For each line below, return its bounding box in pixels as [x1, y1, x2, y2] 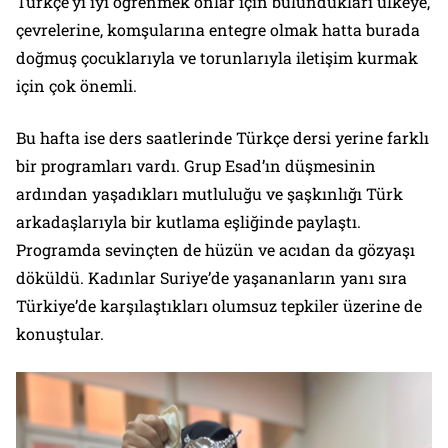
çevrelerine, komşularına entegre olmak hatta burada [16, 19, 420, 41]
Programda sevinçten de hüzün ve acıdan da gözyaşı [16, 239, 415, 261]
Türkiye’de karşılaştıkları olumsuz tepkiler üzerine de [16, 295, 422, 317]
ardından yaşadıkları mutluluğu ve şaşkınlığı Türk [16, 183, 403, 205]
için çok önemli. [16, 75, 137, 97]
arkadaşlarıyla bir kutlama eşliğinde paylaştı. [16, 211, 361, 233]
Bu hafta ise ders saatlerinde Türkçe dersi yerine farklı [16, 127, 429, 149]
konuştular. [16, 323, 104, 345]
